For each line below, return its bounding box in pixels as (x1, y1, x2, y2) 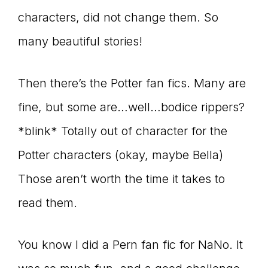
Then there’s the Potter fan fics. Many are (18, 75, 246, 90)
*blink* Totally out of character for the (18, 123, 227, 138)
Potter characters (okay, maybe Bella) (18, 147, 223, 162)
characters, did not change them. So (18, 10, 218, 25)
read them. (18, 195, 77, 210)
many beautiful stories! (18, 33, 142, 48)
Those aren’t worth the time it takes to (18, 171, 225, 186)
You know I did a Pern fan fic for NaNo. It (18, 237, 243, 252)
